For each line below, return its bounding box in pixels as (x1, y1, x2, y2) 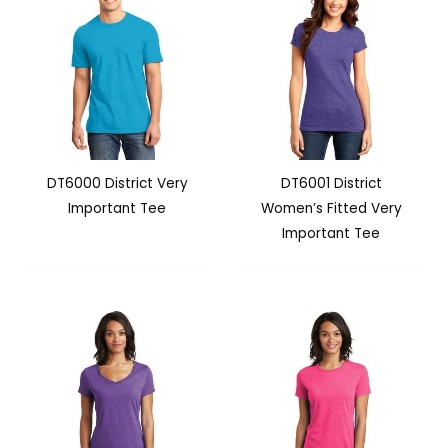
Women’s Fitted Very (260, 199, 402, 219)
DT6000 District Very (46, 174, 188, 194)
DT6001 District (280, 174, 382, 194)
